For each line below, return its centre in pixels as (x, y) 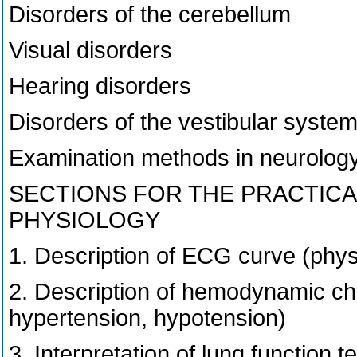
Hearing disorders (100, 86)
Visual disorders (90, 50)
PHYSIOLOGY (84, 220)
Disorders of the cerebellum (150, 14)
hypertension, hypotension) (147, 318)
